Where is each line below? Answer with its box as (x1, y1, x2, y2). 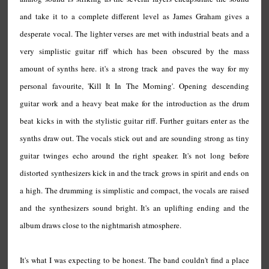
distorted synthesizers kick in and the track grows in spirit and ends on (20, 168, 249, 178)
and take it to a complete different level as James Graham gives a (20, 11, 249, 22)
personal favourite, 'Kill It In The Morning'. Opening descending (20, 80, 249, 91)
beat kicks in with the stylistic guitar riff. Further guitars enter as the (20, 115, 249, 126)
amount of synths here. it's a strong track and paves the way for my (20, 63, 249, 74)
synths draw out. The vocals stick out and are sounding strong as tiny (20, 133, 249, 144)
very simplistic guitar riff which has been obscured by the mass (20, 46, 249, 56)
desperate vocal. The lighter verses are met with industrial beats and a (20, 28, 249, 39)
